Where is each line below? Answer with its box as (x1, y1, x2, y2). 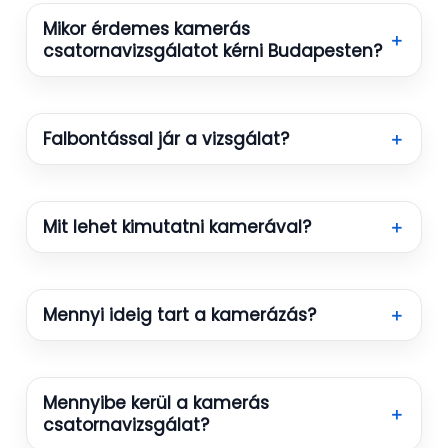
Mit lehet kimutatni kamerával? (43, 215, 311, 240)
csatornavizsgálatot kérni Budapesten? (43, 39, 382, 64)
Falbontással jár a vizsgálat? (43, 127, 289, 152)
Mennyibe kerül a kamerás (43, 391, 269, 416)
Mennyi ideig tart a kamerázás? (43, 303, 316, 328)
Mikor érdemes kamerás (43, 17, 250, 42)
